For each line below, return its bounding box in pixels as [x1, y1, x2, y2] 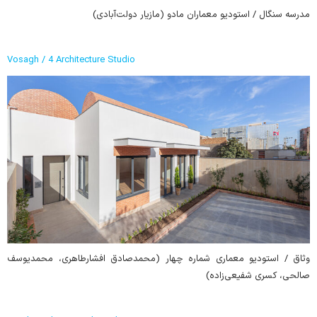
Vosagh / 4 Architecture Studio [7, 52, 135, 67]
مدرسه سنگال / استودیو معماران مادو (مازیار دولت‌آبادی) [93, 7, 310, 22]
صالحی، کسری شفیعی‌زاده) [206, 268, 310, 283]
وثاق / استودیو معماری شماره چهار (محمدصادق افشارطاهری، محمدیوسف [7, 251, 310, 266]
